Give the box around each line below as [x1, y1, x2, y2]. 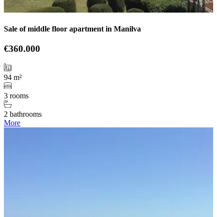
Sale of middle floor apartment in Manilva [4, 24, 141, 33]
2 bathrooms [4, 109, 42, 118]
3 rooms [4, 91, 29, 100]
